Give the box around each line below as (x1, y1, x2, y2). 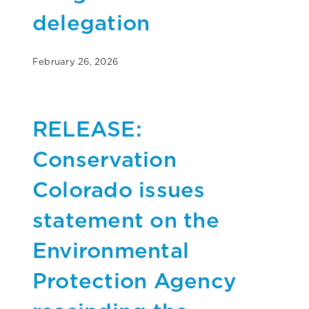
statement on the (32, 206, 219, 232)
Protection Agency (32, 267, 237, 293)
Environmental (32, 237, 190, 263)
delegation (32, 9, 150, 35)
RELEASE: (32, 115, 142, 141)
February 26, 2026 (32, 56, 119, 67)
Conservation (32, 146, 177, 172)
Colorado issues (32, 176, 206, 202)
